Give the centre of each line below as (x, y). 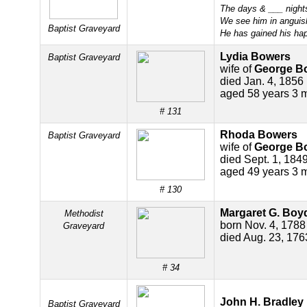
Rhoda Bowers (259, 135)
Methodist (84, 213)
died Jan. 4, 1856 (262, 81)
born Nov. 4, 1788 (263, 225)
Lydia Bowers (255, 57)
